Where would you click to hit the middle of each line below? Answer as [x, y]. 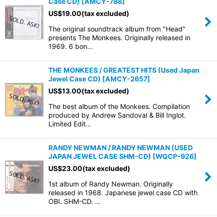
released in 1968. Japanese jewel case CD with [123, 193]
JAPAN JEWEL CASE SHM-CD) [100, 156]
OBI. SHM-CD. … [75, 201]
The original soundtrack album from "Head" [117, 29]
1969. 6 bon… [71, 46]
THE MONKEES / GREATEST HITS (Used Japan [124, 70]
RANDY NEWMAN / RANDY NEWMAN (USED [121, 147]
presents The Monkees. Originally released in [119, 38]
